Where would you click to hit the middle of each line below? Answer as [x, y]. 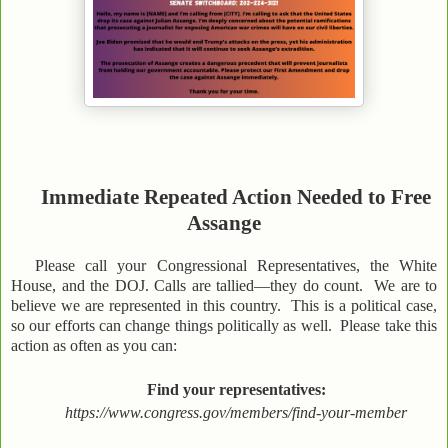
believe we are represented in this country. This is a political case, [224, 305]
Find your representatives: [236, 389]
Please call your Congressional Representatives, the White [236, 265]
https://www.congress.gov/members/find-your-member [236, 412]
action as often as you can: [94, 345]
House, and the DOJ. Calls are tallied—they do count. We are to [224, 285]
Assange [224, 222]
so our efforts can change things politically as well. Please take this [224, 325]
